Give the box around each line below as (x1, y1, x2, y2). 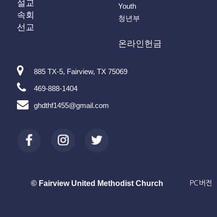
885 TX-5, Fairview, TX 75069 (34, 67, 127, 76)
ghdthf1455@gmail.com (34, 101, 109, 109)
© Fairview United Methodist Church (31, 179, 163, 187)
